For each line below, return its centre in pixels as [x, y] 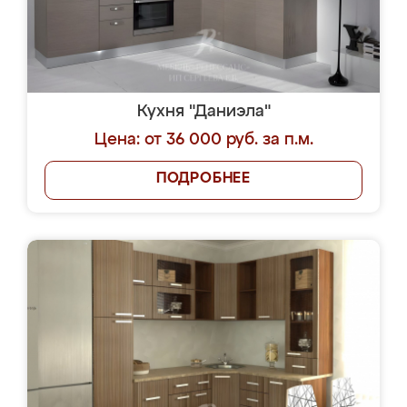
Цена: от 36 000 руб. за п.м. [203, 140]
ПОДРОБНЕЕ [203, 179]
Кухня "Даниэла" [203, 112]
